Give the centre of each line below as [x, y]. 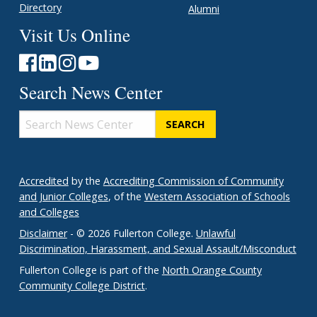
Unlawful [215, 234]
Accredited [44, 181]
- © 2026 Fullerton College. [131, 234]
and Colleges [49, 212]
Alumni [204, 9]
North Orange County [212, 270]
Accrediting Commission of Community [193, 181]
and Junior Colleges [63, 197]
